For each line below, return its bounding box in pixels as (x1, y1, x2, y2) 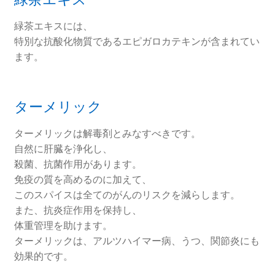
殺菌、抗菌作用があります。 (14, 157, 142, 170)
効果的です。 (14, 249, 73, 262)
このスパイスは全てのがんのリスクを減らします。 (14, 188, 240, 201)
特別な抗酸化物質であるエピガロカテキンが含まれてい (14, 34, 260, 47)
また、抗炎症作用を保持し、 (14, 203, 142, 216)
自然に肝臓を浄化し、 (14, 142, 112, 155)
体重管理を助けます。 (14, 219, 112, 231)
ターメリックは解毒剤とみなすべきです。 (14, 126, 201, 139)
